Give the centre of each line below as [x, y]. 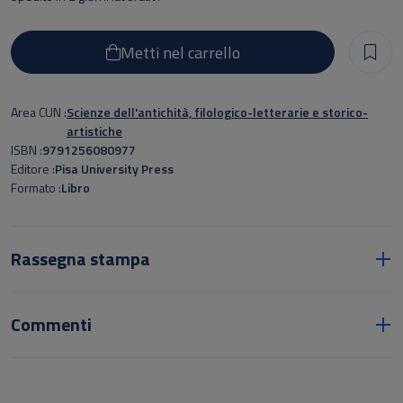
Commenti [51, 324]
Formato [35, 188]
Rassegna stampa [81, 259]
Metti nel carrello [180, 52]
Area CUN [37, 112]
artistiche [94, 131]
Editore [31, 169]
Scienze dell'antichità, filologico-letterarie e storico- [217, 112]
